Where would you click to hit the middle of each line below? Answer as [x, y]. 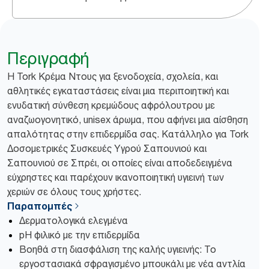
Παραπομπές [40, 206]
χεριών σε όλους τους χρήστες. [74, 192]
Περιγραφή [48, 58]
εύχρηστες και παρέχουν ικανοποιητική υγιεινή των [116, 177]
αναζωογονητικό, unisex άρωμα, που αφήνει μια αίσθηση [128, 119]
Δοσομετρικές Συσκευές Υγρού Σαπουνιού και [107, 148]
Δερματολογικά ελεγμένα [74, 220]
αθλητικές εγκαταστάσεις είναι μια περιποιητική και [118, 91]
